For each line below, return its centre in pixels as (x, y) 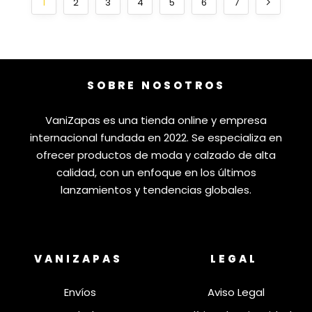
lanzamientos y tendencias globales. (156, 189)
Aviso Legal (236, 292)
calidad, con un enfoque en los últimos (156, 172)
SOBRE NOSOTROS (156, 85)
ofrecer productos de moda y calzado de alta (156, 155)
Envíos (80, 292)
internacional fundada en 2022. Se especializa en (156, 137)
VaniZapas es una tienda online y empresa (156, 120)
